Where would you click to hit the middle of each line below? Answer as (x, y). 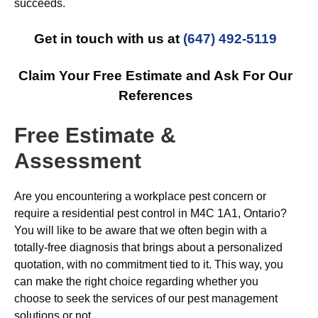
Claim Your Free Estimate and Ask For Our (155, 76)
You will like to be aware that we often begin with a (141, 230)
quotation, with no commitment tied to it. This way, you (149, 264)
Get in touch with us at (109, 39)
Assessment (78, 161)
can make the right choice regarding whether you (136, 281)
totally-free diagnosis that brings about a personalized (148, 247)
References (155, 95)
